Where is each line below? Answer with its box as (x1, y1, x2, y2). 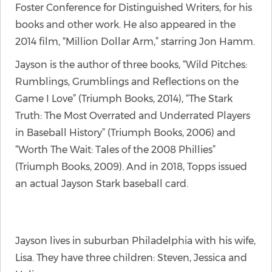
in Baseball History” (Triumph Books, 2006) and (15, 127, 236, 138)
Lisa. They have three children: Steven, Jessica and (15, 252, 247, 263)
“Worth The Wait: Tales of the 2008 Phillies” (15, 144, 216, 155)
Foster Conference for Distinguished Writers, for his (15, 2, 252, 13)
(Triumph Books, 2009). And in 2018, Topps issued (15, 161, 247, 172)
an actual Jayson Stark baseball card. (15, 178, 188, 189)
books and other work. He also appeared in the (15, 19, 236, 30)
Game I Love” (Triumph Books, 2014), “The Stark (15, 93, 233, 104)
